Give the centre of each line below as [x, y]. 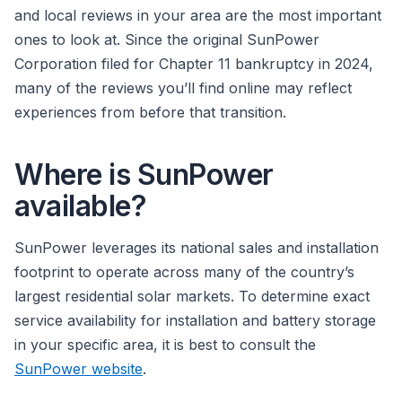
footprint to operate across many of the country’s [184, 272]
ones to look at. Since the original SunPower [167, 40]
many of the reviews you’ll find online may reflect [183, 88]
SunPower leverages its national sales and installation [197, 248]
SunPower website [79, 369]
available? [80, 206]
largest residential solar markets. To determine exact [192, 297]
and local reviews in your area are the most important [198, 16]
